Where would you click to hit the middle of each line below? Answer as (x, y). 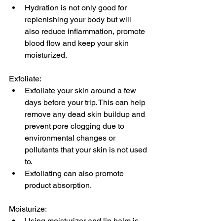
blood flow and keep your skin (78, 43)
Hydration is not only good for (77, 8)
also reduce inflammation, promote (86, 32)
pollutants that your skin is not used (87, 150)
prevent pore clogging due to (75, 126)
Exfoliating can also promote (75, 174)
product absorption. (58, 185)
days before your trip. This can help (86, 103)
